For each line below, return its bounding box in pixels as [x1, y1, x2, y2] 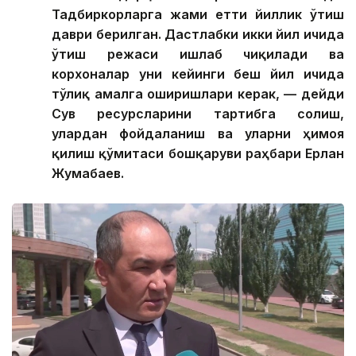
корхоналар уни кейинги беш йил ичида [52, 65, 344, 82]
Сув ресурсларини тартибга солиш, [52, 105, 344, 122]
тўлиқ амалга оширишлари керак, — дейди [52, 85, 344, 102]
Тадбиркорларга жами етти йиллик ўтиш [52, 6, 344, 22]
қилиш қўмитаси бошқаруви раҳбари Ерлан [52, 145, 344, 161]
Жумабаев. [52, 164, 124, 181]
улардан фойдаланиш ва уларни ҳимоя [52, 125, 344, 141]
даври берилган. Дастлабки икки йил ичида [52, 25, 344, 42]
